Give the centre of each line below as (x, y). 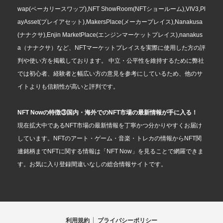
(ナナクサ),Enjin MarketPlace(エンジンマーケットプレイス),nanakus (110, 35)
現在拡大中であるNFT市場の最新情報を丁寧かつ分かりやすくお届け (110, 126)
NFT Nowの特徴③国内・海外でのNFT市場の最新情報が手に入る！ (108, 113)
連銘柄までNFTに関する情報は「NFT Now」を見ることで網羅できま (111, 152)
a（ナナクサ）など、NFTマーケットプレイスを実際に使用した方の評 (111, 48)
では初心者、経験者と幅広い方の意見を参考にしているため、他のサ (110, 74)
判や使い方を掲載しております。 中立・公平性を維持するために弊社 (111, 61)
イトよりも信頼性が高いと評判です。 (68, 87)
